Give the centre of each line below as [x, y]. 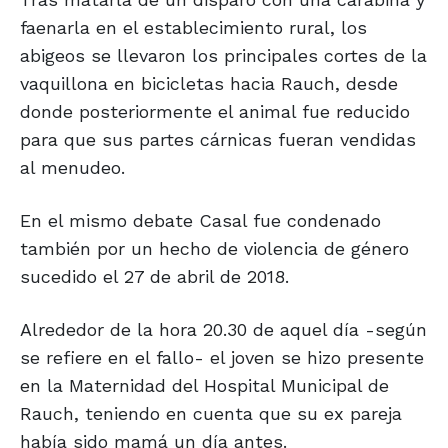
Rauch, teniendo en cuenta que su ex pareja [211, 414]
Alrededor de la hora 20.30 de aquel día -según [223, 330]
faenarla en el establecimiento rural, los [193, 28]
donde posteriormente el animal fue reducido [215, 112]
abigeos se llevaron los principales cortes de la [223, 56]
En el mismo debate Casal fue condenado [200, 221]
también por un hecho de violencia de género [214, 249]
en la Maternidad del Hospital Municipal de [204, 386]
